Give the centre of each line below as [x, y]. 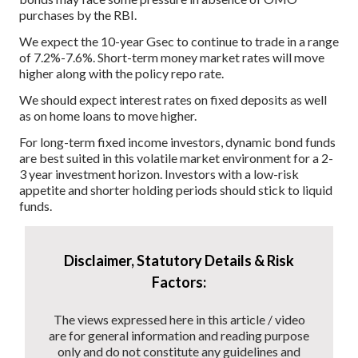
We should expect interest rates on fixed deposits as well [173, 99]
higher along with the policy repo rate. [121, 73]
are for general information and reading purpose [179, 336]
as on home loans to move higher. [108, 115]
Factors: [179, 282]
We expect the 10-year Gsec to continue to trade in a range [179, 41]
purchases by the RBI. [78, 15]
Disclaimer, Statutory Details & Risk [179, 261]
